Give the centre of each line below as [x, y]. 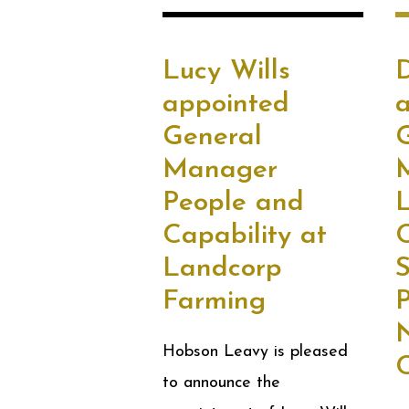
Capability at [245, 236]
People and [233, 203]
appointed [226, 105]
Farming [214, 302]
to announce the [221, 383]
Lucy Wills [226, 72]
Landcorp [222, 269]
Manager [220, 170]
